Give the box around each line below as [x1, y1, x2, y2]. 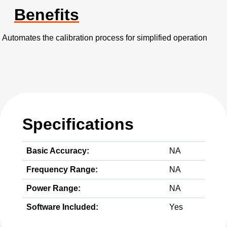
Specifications [22, 115, 134, 133]
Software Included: [26, 203, 98, 211]
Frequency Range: [26, 165, 98, 174]
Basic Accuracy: [26, 146, 89, 155]
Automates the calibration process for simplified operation [2, 33, 207, 42]
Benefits [14, 6, 79, 24]
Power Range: [26, 184, 81, 193]
